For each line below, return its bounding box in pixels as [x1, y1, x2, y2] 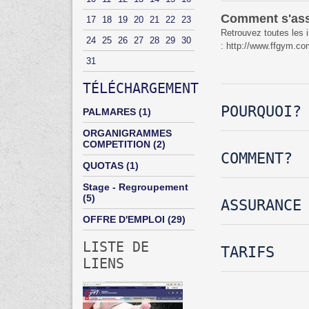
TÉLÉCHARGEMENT [83, 80, 199, 97]
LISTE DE [83, 239, 149, 256]
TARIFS [221, 243, 275, 261]
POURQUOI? [221, 103, 301, 121]
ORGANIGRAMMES [83, 128, 172, 139]
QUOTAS [83, 160, 123, 172]
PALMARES [83, 106, 136, 118]
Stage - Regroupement [83, 181, 188, 193]
